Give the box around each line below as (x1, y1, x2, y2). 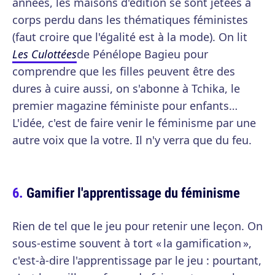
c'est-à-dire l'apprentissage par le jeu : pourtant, (12, 253, 261, 268)
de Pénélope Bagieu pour (77, 47, 208, 62)
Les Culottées (12, 47, 77, 62)
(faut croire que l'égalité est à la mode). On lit (12, 29, 247, 45)
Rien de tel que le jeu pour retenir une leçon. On (12, 219, 263, 234)
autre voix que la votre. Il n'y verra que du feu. (12, 133, 252, 148)
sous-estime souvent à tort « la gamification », (12, 236, 252, 251)
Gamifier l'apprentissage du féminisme (26, 183, 240, 203)
